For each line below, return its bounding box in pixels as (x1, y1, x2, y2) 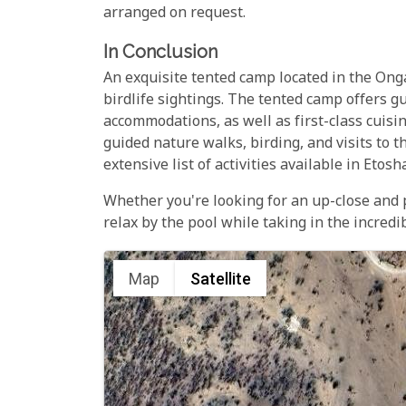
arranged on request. (103, 3, 246, 24)
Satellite (190, 268, 251, 288)
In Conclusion (103, 40, 217, 63)
